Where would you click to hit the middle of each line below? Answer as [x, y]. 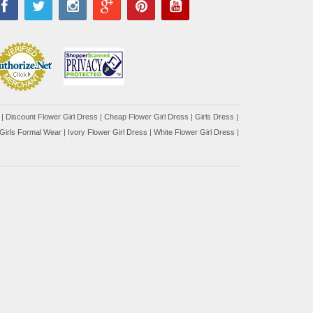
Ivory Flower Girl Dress [108, 132]
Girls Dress [214, 117]
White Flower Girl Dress [194, 132]
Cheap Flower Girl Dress [146, 117]
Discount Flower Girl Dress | [55, 117]
